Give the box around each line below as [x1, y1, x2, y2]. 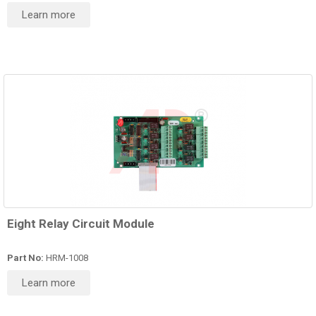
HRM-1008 [44, 253, 88, 264]
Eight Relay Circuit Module [7, 217, 154, 231]
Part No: [7, 253, 44, 264]
